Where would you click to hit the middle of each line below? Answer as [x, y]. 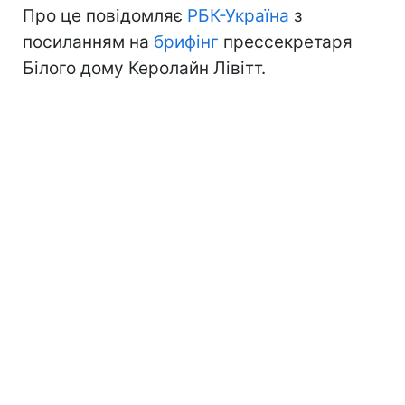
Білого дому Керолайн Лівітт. [144, 68]
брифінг [186, 42]
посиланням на [88, 42]
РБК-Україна [238, 15]
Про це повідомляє [105, 15]
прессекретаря [286, 42]
